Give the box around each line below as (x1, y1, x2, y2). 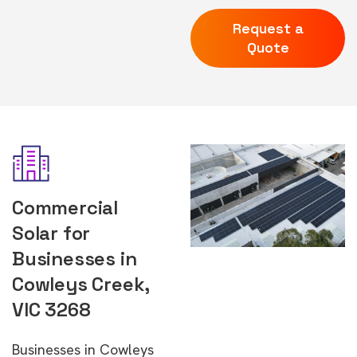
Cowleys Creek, (12, 272, 150, 296)
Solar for (12, 221, 91, 245)
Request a (232, 19, 304, 37)
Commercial (12, 195, 118, 220)
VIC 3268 (12, 297, 91, 322)
